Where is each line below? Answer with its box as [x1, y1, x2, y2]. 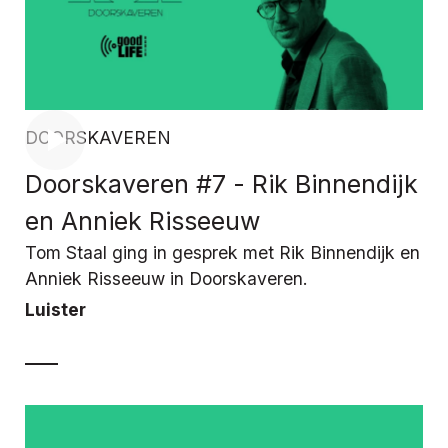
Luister [25, 298, 86, 320]
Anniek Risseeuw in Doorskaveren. [25, 267, 308, 289]
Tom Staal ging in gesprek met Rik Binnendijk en [25, 241, 420, 263]
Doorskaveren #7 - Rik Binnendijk [25, 168, 418, 199]
